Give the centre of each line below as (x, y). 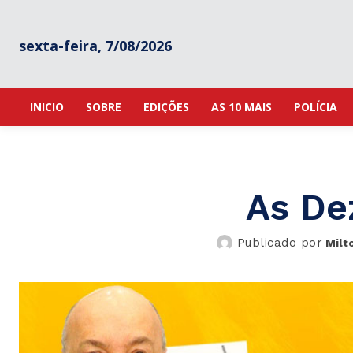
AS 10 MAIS (242, 107)
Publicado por (280, 243)
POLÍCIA (316, 107)
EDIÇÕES (166, 107)
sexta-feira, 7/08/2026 (95, 45)
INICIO (47, 107)
